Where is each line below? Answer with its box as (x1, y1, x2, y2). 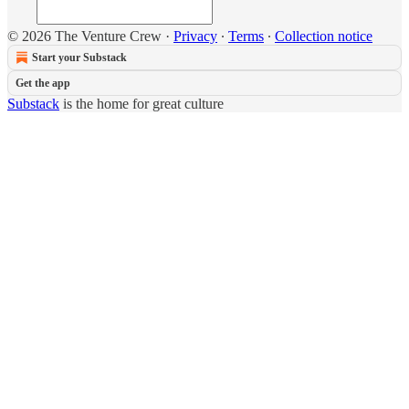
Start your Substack (32, 51, 127, 64)
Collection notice (275, 28, 372, 44)
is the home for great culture (59, 96, 224, 111)
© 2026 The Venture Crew (7, 28, 162, 44)
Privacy (173, 28, 217, 44)
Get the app (16, 77, 70, 89)
